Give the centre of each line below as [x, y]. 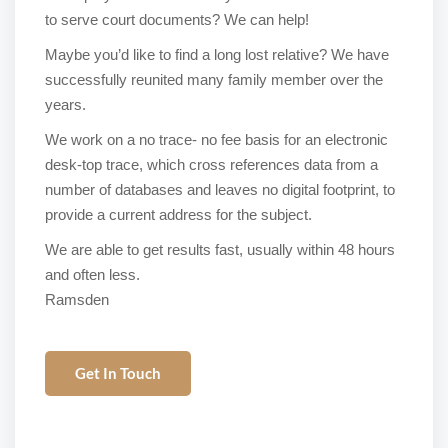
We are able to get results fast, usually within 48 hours [220, 249]
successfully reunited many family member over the [214, 79]
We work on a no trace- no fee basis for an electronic [216, 139]
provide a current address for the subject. [178, 214]
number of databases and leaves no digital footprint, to [220, 189]
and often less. [92, 274]
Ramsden [77, 299]
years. [65, 104]
